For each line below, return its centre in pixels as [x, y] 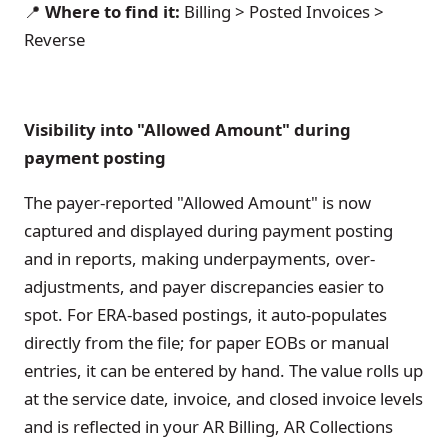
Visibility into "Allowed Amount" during [187, 129]
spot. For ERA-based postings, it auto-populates [205, 314]
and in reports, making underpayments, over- [199, 258]
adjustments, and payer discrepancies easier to [204, 286]
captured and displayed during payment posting [208, 230]
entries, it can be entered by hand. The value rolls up [223, 370]
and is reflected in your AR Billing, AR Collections [208, 426]
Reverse [54, 40]
